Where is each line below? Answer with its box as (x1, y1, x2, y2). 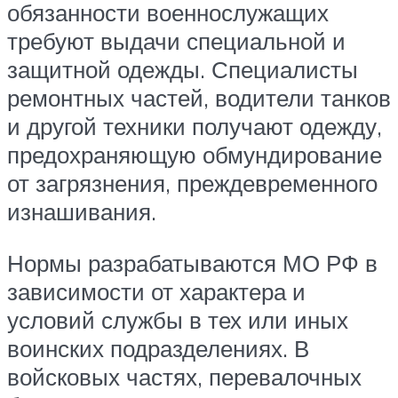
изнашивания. (7, 197, 156, 227)
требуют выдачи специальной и (7, 27, 346, 56)
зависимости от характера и (7, 276, 306, 306)
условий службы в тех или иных (7, 305, 348, 334)
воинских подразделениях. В (7, 333, 309, 362)
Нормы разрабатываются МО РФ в (7, 248, 378, 277)
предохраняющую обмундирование (7, 140, 382, 170)
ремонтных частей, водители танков (7, 84, 391, 113)
